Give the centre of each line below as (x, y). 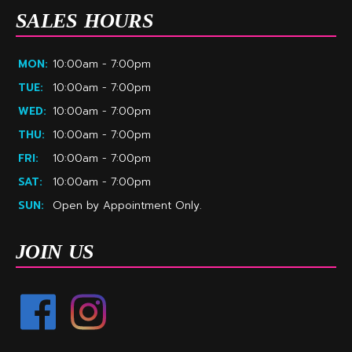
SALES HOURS (85, 20)
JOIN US (55, 251)
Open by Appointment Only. (127, 205)
